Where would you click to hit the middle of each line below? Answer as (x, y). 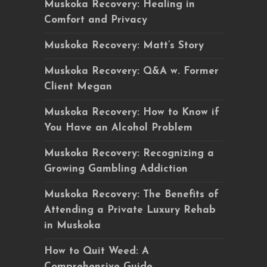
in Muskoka (72, 226)
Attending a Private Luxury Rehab (130, 210)
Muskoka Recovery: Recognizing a (129, 153)
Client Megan (78, 87)
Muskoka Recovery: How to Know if (132, 112)
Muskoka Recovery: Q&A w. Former (131, 71)
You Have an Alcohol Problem (118, 128)
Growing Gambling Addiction (116, 169)
